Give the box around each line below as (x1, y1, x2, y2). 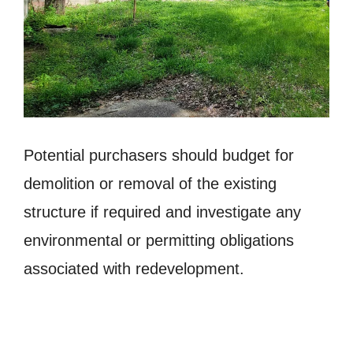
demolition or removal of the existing (24, 174, 277, 192)
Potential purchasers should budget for (24, 146, 294, 164)
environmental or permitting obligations (24, 231, 294, 249)
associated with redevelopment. (24, 259, 244, 277)
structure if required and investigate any (24, 203, 301, 221)
